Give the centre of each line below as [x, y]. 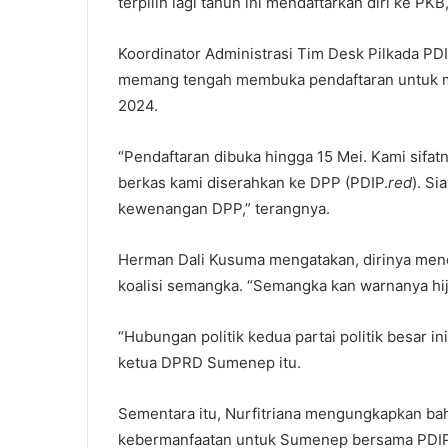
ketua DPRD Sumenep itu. [209, 362]
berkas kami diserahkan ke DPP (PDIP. [253, 182]
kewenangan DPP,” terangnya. [224, 208]
